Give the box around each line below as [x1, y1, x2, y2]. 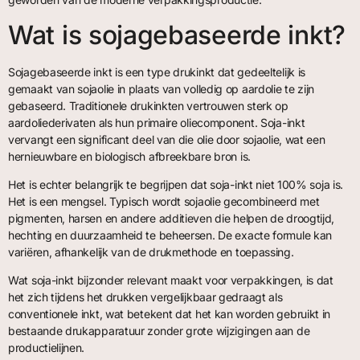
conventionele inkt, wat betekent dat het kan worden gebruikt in [8, 307, 331, 321]
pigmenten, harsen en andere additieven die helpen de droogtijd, [8, 211, 335, 225]
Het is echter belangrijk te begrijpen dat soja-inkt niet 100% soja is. [8, 177, 344, 191]
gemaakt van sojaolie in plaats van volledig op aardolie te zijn [8, 81, 315, 96]
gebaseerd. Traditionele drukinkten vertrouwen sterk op [8, 98, 288, 112]
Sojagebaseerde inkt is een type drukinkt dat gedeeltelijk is [8, 64, 306, 79]
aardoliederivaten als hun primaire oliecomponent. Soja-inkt [8, 115, 305, 129]
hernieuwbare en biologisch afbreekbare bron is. [8, 149, 251, 163]
